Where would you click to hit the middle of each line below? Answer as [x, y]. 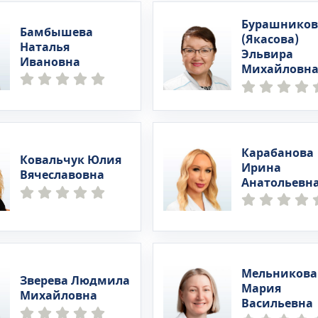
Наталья [45, 47]
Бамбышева [57, 32]
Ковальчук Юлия [71, 160]
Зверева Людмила [75, 281]
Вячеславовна [62, 175]
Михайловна [59, 296]
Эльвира [267, 55]
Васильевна [277, 303]
